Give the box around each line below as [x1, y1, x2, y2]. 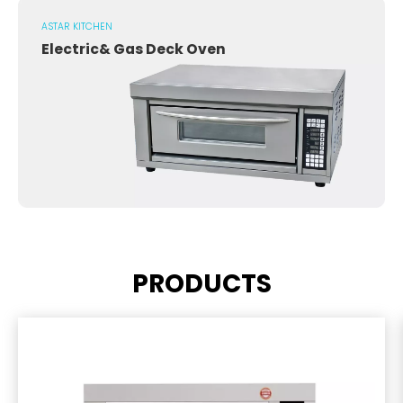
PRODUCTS [131, 266, 272, 302]
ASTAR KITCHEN [41, 20, 113, 34]
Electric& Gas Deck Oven [41, 40, 227, 59]
